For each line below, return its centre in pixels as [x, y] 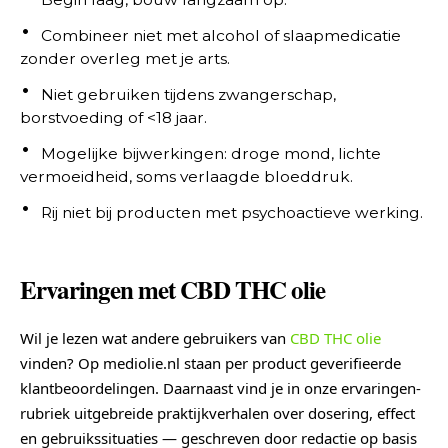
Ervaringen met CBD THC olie [172, 289]
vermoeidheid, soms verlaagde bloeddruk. [186, 176]
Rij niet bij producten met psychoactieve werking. [232, 212]
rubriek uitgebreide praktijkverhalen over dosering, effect [217, 412]
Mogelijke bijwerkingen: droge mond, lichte [211, 153]
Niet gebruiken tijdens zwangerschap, [188, 94]
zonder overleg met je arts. [125, 58]
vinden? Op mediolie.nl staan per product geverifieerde [210, 362]
